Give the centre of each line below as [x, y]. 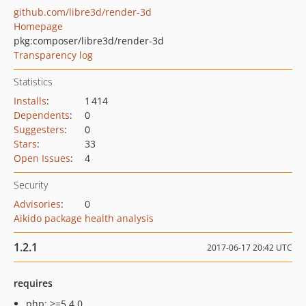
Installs [30, 101]
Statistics [33, 82]
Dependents [42, 115]
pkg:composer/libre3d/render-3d [89, 41]
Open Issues [42, 158]
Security [31, 185]
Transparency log [53, 55]
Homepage [38, 26]
